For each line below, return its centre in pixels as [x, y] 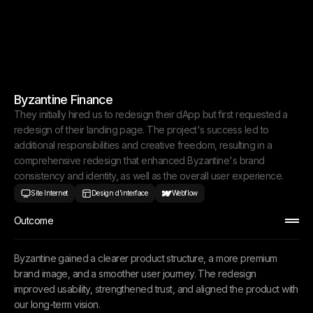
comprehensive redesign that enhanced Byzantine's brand [139, 160]
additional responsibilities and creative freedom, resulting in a [143, 145]
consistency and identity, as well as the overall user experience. [149, 176]
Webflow [184, 193]
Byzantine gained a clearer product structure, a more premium [146, 258]
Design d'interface [119, 193]
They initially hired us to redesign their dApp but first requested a [151, 114]
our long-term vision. [57, 304]
